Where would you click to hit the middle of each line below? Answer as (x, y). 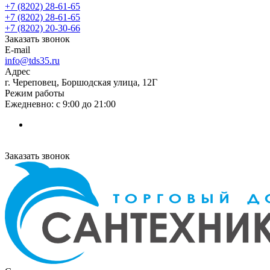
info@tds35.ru (32, 61)
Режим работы (35, 93)
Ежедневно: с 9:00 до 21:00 (60, 104)
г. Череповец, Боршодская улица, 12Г (81, 82)
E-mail (17, 50)
